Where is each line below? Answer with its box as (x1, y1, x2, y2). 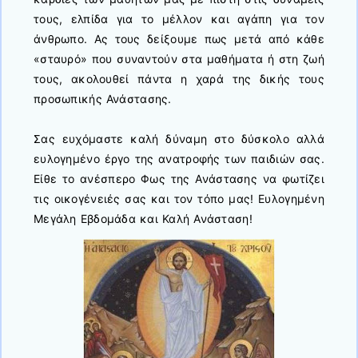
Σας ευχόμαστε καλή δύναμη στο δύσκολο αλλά (34, 132, 324, 146)
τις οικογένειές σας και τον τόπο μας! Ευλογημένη (34, 192, 324, 206)
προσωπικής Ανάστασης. (34, 92, 172, 106)
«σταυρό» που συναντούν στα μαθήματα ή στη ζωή (34, 52, 324, 66)
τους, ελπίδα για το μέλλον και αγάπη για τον (34, 12, 324, 26)
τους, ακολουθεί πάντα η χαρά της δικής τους (34, 72, 324, 86)
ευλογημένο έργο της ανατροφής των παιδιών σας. (34, 152, 324, 166)
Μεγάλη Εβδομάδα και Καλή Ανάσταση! (34, 212, 253, 226)
